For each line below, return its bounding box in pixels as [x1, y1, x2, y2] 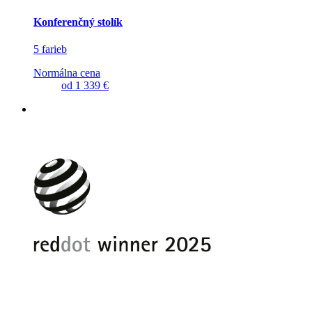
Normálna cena [33, 67, 100, 79]
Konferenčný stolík [33, 16, 123, 29]
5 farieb [33, 43, 67, 56]
